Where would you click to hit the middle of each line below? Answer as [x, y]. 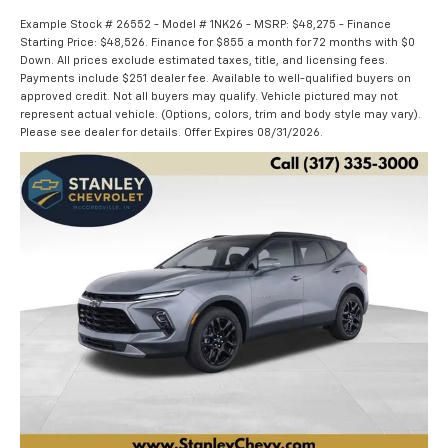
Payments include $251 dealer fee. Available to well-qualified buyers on [215, 79]
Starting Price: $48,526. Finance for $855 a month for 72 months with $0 [217, 43]
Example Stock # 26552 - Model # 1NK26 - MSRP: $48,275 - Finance [205, 25]
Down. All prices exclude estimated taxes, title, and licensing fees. [204, 61]
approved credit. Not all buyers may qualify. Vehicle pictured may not [209, 97]
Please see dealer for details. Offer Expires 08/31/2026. [171, 133]
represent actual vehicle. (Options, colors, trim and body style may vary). [220, 115]
